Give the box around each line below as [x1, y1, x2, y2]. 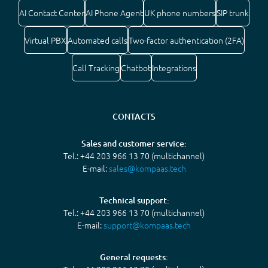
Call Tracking [72, 61, 120, 74]
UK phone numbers [144, 6, 215, 19]
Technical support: [99, 194, 169, 206]
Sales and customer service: [81, 137, 187, 149]
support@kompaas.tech [103, 218, 191, 231]
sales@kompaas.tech [108, 162, 186, 174]
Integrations [151, 61, 196, 74]
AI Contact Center [19, 6, 84, 19]
